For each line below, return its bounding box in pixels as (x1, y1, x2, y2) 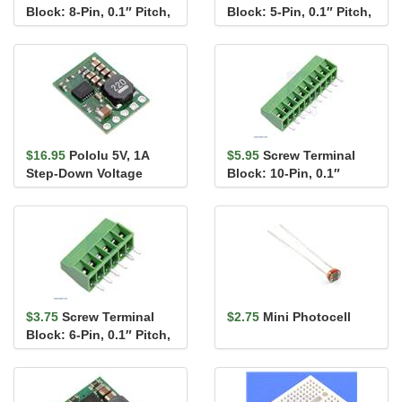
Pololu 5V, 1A (69, 148, 149, 163)
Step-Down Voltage (26, 166, 143, 181)
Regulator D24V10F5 (26, 184, 151, 199)
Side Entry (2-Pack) (227, 22, 344, 38)
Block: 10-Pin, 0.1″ (227, 166, 340, 181)
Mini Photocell (263, 310, 351, 325)
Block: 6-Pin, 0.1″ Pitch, (26, 328, 170, 343)
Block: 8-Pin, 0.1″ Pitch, (26, 4, 170, 20)
